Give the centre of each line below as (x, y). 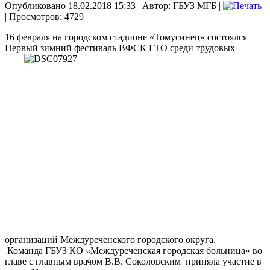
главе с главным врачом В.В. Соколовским (94, 261)
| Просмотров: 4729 (44, 16)
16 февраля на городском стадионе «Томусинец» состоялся (127, 37)
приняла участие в (224, 261)
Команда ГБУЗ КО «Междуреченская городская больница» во (135, 250)
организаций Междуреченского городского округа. (111, 239)
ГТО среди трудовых (191, 48)
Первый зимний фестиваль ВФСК (76, 48)
